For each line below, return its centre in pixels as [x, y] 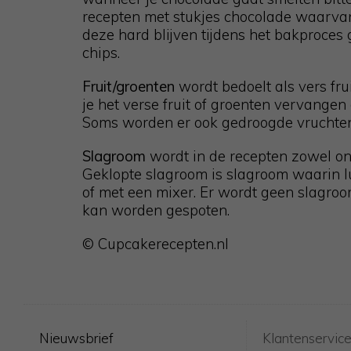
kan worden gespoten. [156, 210]
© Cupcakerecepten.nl [156, 243]
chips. [101, 52]
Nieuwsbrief [76, 338]
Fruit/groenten [128, 86]
